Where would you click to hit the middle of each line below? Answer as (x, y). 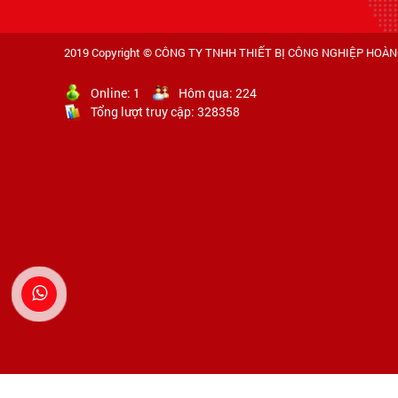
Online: (111, 93)
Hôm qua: (207, 93)
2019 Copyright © (109, 53)
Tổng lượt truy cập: (144, 112)
